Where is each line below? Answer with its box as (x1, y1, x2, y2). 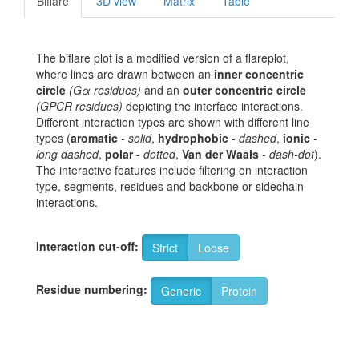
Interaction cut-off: (36, 237, 139, 254)
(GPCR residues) (36, 98, 123, 115)
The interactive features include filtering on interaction (36, 162, 308, 179)
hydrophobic (158, 130, 228, 147)
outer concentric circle (183, 82, 306, 99)
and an (141, 82, 183, 99)
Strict (152, 240, 178, 256)
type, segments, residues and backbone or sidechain (36, 178, 304, 195)
